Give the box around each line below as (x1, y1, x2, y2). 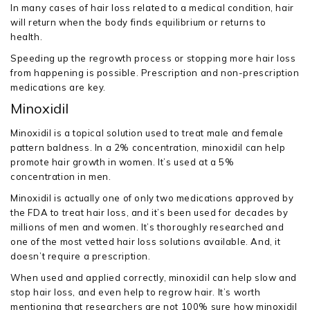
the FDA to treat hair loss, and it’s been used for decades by (10, 207, 289, 218)
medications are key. (10, 82, 106, 93)
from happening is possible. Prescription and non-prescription (10, 67, 300, 78)
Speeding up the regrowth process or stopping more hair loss (10, 53, 296, 64)
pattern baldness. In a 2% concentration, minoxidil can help (10, 142, 286, 153)
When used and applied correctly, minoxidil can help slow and (10, 272, 298, 283)
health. (10, 31, 43, 42)
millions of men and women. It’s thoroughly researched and (10, 221, 284, 232)
